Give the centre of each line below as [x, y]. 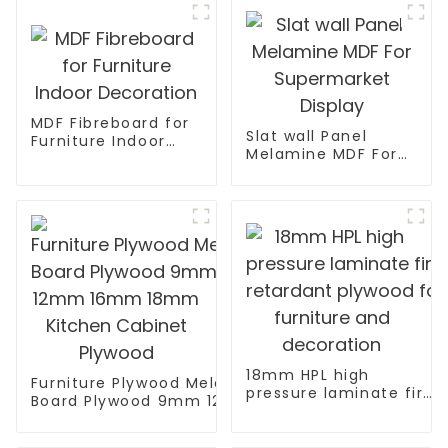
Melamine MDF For [321, 154]
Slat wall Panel [306, 136]
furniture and [301, 429]
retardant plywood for [338, 411]
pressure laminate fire [339, 393]
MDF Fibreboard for [110, 122]
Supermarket [299, 172]
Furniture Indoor [98, 140]
